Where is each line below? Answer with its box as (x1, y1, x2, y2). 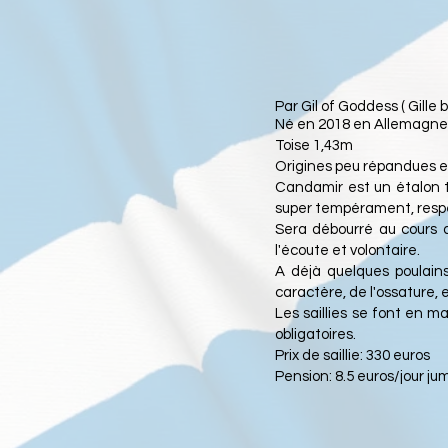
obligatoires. (275, 327, 356, 342)
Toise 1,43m (275, 138, 356, 153)
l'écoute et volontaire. (275, 243, 423, 258)
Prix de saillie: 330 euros (275, 348, 433, 363)
